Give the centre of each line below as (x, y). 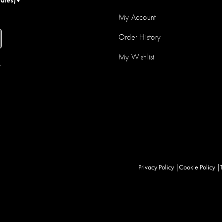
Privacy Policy (156, 167)
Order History (140, 37)
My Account (137, 17)
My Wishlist (137, 56)
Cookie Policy (197, 167)
